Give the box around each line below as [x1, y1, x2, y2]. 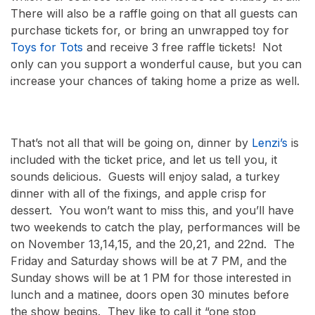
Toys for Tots [11, 40, 83, 55]
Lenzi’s [252, 136, 288, 150]
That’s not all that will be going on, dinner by [11, 136, 252, 150]
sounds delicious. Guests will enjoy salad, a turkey [11, 169, 280, 184]
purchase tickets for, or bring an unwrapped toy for [11, 23, 289, 38]
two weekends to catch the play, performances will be [11, 220, 300, 235]
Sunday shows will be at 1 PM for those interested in [11, 271, 291, 285]
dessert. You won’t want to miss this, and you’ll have [11, 203, 294, 218]
